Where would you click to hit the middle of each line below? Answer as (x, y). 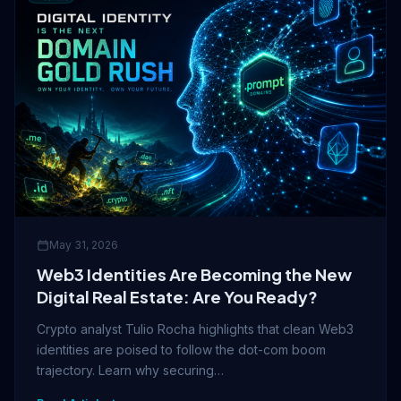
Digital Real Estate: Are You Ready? (177, 296)
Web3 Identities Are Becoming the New (194, 274)
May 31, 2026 (84, 244)
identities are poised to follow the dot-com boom (181, 349)
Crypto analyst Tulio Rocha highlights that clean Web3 (195, 328)
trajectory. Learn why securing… (130, 370)
